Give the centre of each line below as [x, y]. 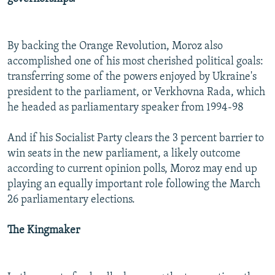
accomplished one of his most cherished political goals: [135, 62]
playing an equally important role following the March [134, 185]
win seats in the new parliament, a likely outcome [124, 154]
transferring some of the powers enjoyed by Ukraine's [132, 77]
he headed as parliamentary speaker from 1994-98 [126, 108]
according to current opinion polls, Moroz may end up [132, 169]
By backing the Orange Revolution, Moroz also [115, 47]
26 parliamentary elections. [71, 200]
